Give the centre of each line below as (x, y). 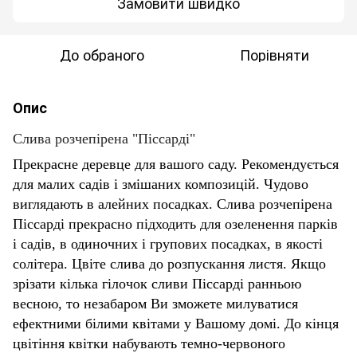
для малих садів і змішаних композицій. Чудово (161, 184)
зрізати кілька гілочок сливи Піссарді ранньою (157, 283)
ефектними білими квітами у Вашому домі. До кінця (176, 323)
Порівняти (274, 54)
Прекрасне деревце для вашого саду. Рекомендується (176, 164)
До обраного (102, 54)
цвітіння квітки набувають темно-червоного (149, 343)
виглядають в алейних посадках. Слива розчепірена (173, 204)
